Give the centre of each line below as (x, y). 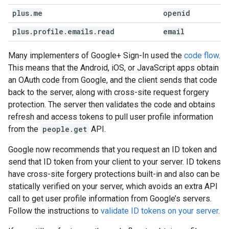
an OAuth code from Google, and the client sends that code (113, 80)
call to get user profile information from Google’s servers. (110, 199)
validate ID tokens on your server (159, 211)
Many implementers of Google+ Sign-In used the (96, 55)
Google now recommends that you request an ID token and (112, 150)
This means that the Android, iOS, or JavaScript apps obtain (113, 68)
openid (177, 13)
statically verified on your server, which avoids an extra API (113, 186)
